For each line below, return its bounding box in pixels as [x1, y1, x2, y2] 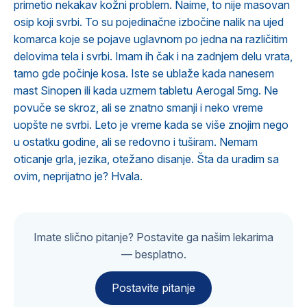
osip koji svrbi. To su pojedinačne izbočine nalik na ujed [14, 15, 284, 29]
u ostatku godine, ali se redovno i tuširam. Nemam [14, 135, 258, 149]
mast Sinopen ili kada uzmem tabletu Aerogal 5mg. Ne [14, 84, 278, 97]
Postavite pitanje [112, 281, 195, 295]
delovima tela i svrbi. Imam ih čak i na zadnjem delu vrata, [14, 49, 293, 63]
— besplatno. [121, 247, 186, 261]
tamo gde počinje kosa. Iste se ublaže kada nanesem [14, 66, 274, 80]
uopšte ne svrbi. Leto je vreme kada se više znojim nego [14, 118, 288, 132]
